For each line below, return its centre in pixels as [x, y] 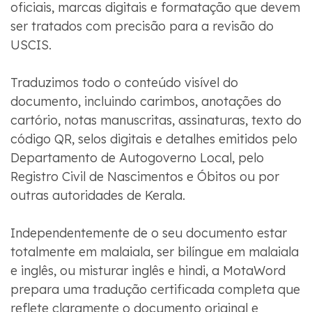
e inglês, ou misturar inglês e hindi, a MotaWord [148, 270]
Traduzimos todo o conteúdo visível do [124, 82]
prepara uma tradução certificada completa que [155, 289]
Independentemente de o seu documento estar [148, 233]
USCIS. [31, 45]
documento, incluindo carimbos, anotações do [146, 101]
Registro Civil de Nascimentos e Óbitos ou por [145, 176]
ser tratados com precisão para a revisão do [142, 26]
